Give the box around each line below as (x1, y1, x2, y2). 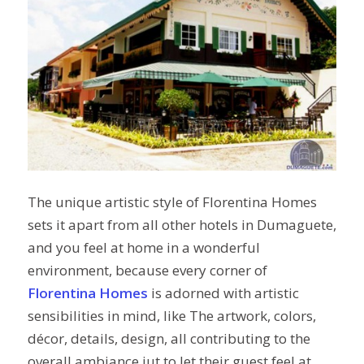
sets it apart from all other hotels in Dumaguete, (27, 214, 336, 234)
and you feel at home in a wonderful (27, 237, 260, 257)
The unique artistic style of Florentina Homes (27, 192, 317, 211)
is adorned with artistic (147, 283, 299, 302)
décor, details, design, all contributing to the (27, 328, 310, 348)
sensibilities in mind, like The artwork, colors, (27, 305, 316, 325)
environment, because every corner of (27, 260, 267, 279)
